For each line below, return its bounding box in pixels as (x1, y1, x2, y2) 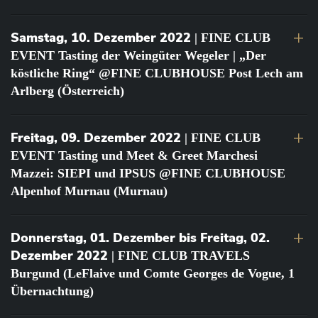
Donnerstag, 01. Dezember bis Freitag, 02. (11, 229, 270, 247)
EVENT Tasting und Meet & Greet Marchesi (11, 148, 258, 163)
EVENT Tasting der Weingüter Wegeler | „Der (11, 48, 266, 63)
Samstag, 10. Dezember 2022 (11, 29, 191, 47)
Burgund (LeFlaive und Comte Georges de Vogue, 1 (11, 266, 295, 281)
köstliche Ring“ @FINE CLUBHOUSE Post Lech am (11, 66, 303, 81)
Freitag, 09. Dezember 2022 (11, 129, 181, 147)
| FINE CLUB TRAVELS (108, 248, 250, 263)
